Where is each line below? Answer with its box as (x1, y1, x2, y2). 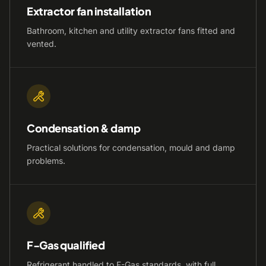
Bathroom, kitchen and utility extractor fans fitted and (27, 26, 235, 36)
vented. (27, 39, 56, 49)
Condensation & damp (27, 121, 141, 135)
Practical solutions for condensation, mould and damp (27, 142, 235, 153)
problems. (27, 156, 65, 166)
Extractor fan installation (27, 4, 151, 18)
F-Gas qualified (27, 238, 105, 252)
